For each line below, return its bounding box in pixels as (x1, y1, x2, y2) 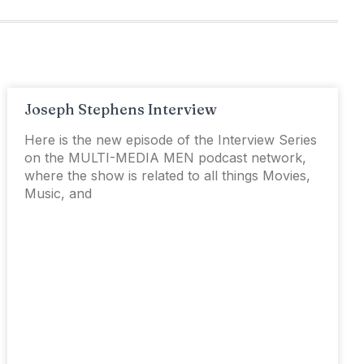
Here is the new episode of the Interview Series (24, 132, 318, 148)
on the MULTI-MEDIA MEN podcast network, (24, 149, 307, 166)
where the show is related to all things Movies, (24, 167, 311, 184)
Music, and (24, 185, 93, 201)
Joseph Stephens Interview (24, 100, 218, 119)
